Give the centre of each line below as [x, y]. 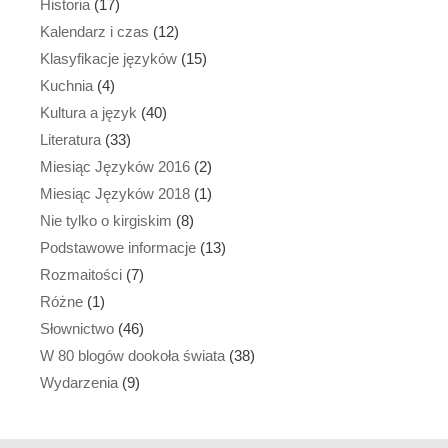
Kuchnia [66, 85]
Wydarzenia [79, 382]
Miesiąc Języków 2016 [115, 166]
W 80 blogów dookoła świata [132, 355]
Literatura [70, 139]
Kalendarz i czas [94, 31]
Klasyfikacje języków [108, 58]
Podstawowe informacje [118, 247]
